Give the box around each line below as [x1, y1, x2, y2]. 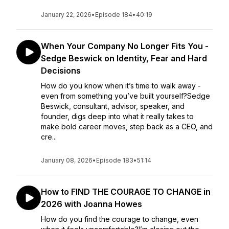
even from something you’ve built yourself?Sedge [41, 91, 210, 100]
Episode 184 [95, 11, 132, 18]
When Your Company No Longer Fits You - [41, 41, 209, 51]
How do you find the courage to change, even [41, 215, 198, 223]
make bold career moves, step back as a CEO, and [41, 122, 213, 131]
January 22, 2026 [41, 11, 91, 18]
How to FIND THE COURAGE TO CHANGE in [41, 187, 211, 197]
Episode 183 [96, 156, 133, 164]
